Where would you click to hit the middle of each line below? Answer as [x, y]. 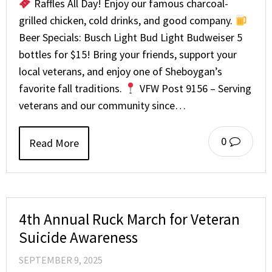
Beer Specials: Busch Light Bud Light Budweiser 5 [131, 37]
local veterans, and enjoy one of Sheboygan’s [121, 71]
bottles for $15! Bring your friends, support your [128, 54]
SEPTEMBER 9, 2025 [61, 260]
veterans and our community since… [102, 105]
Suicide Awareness [78, 237]
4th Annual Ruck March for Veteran [129, 219]
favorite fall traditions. [72, 88]
